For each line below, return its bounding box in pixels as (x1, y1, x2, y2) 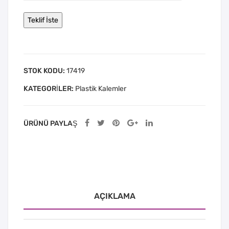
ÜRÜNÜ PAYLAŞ (24, 119, 77, 128)
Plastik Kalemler (75, 84, 126, 93)
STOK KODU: (24, 66, 66, 75)
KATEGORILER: (24, 84, 75, 93)
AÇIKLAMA (94, 191, 135, 201)
